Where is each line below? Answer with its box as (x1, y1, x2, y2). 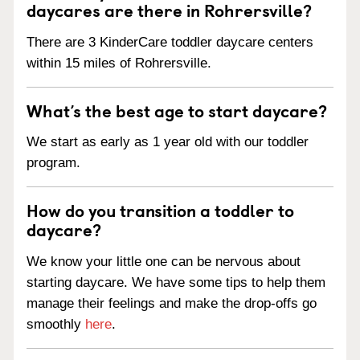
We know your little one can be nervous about (27, 254, 301, 269)
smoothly (27, 317, 85, 332)
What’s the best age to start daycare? (27, 96, 327, 123)
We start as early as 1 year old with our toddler (27, 134, 309, 150)
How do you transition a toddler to (27, 197, 294, 223)
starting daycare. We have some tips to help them (27, 275, 325, 290)
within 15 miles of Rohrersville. (27, 55, 211, 71)
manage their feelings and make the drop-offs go (27, 296, 317, 311)
